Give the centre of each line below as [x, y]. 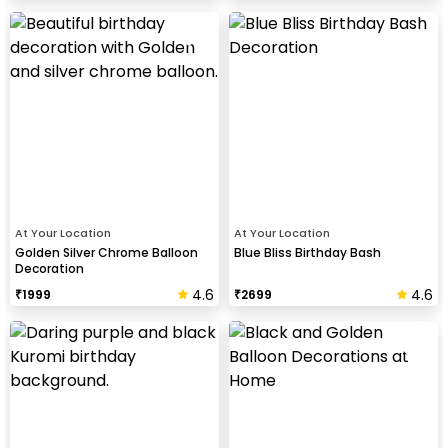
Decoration [49, 268]
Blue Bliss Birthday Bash [307, 252]
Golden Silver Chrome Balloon [106, 252]
